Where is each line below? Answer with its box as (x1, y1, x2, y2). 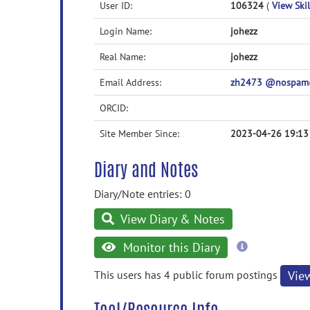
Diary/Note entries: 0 (94, 187, 191, 201)
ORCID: (100, 102, 128, 114)
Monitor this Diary (119, 239, 220, 255)
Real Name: (100, 51, 145, 63)
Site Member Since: (100, 127, 179, 140)
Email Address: (100, 76, 161, 89)
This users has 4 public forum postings (94, 267, 280, 282)
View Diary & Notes (118, 211, 226, 227)
